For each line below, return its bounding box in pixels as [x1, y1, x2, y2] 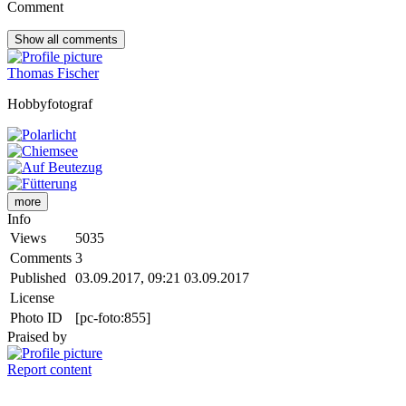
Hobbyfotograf [7, 96, 92, 112]
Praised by [7, 329, 67, 345]
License [10, 290, 54, 306]
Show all [14, 33, 63, 47]
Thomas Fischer [7, 65, 99, 82]
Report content [7, 362, 92, 378]
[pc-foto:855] [75, 310, 150, 326]
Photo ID [10, 310, 63, 326]
